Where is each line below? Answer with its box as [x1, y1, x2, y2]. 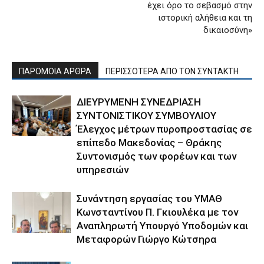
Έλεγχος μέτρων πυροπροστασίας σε [77, 123, 252, 136]
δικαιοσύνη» [203, 25, 252, 36]
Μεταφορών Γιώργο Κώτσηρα [77, 233, 216, 246]
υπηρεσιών [77, 164, 128, 176]
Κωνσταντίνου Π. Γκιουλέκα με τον [77, 206, 238, 219]
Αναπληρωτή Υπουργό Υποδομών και [77, 220, 248, 232]
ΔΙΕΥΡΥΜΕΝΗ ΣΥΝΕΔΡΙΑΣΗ [77, 96, 201, 108]
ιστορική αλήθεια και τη [158, 12, 252, 24]
